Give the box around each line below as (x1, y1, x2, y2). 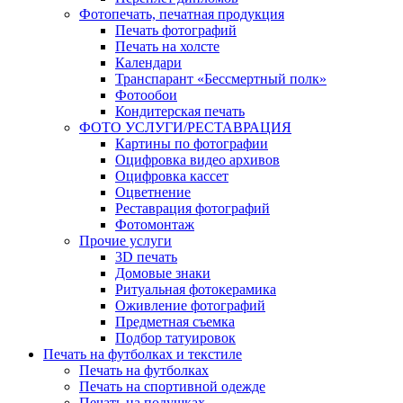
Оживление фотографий (115, 297, 265, 313)
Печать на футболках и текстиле (43, 345, 242, 362)
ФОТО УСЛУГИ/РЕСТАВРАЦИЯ (79, 119, 291, 135)
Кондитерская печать (115, 103, 245, 119)
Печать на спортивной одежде (79, 378, 265, 394)
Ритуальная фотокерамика (115, 281, 276, 297)
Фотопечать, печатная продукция (79, 5, 284, 22)
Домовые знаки (115, 264, 210, 281)
